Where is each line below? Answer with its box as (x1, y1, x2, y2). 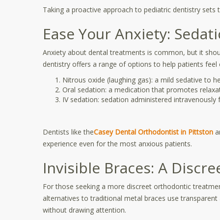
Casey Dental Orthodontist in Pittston (94, 127, 213, 137)
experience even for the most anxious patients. (43, 139, 192, 148)
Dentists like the (43, 127, 94, 137)
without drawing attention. (43, 205, 126, 215)
